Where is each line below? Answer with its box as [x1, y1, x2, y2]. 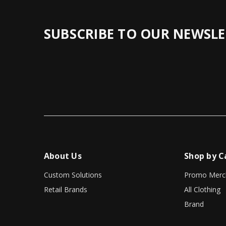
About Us [43, 150, 82, 162]
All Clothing [184, 185, 221, 195]
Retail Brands [43, 185, 87, 195]
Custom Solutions [43, 170, 102, 180]
